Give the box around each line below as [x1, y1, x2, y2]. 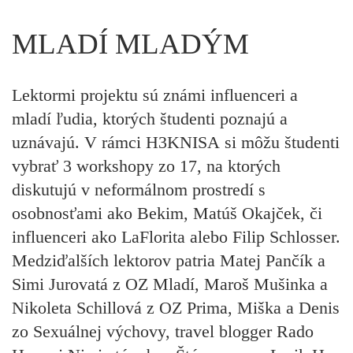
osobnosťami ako [12, 203, 137, 224]
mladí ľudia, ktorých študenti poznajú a [12, 109, 288, 129]
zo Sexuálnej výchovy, [12, 321, 175, 342]
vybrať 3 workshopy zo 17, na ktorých [12, 156, 281, 176]
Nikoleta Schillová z [12, 298, 159, 318]
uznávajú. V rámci [12, 132, 146, 153]
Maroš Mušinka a [204, 274, 328, 295]
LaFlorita [117, 227, 190, 247]
